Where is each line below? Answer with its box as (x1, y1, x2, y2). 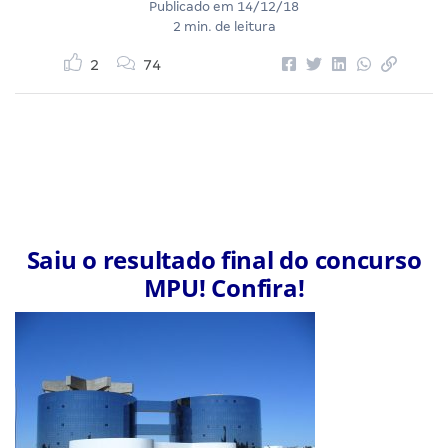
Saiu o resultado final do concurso (26, 242, 422, 276)
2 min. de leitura (172, 18, 276, 34)
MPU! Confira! (143, 270, 305, 304)
